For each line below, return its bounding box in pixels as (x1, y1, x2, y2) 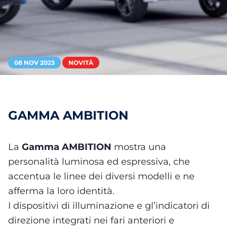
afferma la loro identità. (8, 185, 115, 197)
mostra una (114, 141, 166, 153)
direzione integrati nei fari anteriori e (8, 215, 174, 226)
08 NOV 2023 (14, 59, 55, 66)
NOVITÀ (68, 59, 93, 66)
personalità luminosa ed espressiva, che (8, 156, 190, 167)
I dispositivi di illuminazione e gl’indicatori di (8, 200, 210, 211)
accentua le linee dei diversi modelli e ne (8, 171, 195, 182)
